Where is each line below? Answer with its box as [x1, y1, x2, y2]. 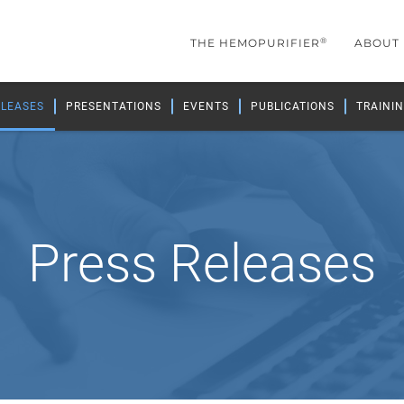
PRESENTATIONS [66, 100, 161, 113]
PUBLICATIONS [251, 100, 335, 113]
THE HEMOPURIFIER [190, 36, 320, 50]
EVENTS [183, 100, 229, 113]
